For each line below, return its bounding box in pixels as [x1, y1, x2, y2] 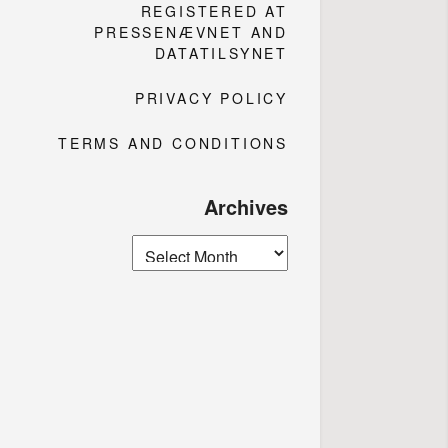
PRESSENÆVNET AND [94, 21, 288, 42]
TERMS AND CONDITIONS [58, 132, 288, 153]
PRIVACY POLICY [134, 87, 288, 108]
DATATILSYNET [155, 42, 288, 63]
